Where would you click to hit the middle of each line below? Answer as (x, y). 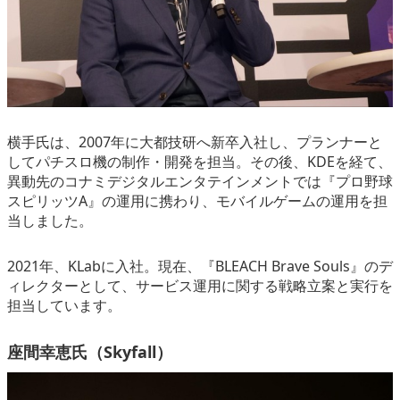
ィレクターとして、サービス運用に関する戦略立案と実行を (200, 286)
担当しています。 (64, 306)
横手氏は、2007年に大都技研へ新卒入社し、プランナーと (195, 142)
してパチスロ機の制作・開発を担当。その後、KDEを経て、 (200, 162)
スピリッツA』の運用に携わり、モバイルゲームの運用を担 (197, 201)
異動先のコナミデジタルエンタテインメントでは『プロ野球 (200, 182)
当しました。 (50, 221)
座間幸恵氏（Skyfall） (90, 351)
